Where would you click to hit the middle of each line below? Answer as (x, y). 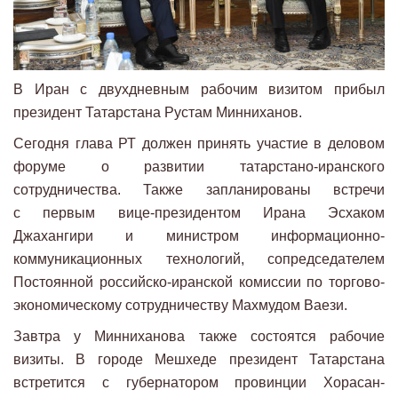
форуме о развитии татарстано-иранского (199, 166)
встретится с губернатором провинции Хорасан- (199, 382)
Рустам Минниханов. (233, 112)
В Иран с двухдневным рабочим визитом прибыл (199, 89)
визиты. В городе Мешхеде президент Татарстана (199, 359)
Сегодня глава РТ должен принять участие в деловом (199, 143)
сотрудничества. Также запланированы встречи (199, 189)
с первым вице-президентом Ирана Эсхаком (199, 212)
